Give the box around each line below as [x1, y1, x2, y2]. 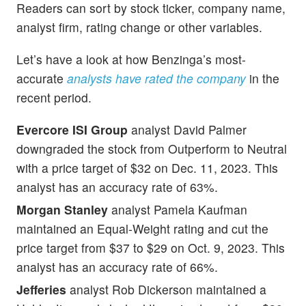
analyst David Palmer [128, 120, 247, 138]
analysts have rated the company [67, 69, 249, 87]
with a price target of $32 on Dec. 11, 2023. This [16, 158, 278, 176]
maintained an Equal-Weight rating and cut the [16, 219, 268, 237]
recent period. [16, 88, 92, 106]
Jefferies [16, 280, 66, 298]
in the [249, 69, 279, 87]
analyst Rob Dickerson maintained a [66, 280, 266, 298]
